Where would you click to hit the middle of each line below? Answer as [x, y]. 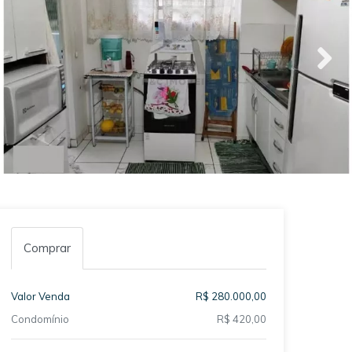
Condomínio [40, 319]
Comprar [47, 247]
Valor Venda [40, 296]
